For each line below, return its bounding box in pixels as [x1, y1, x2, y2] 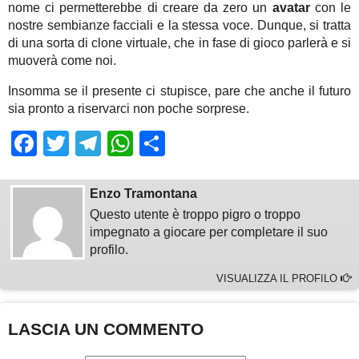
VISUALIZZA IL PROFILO [216, 272, 341, 284]
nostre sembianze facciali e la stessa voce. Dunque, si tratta [8, 18, 351, 33]
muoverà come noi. [8, 54, 116, 68]
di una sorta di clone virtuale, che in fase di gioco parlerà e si [8, 36, 351, 50]
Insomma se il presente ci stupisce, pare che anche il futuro [8, 84, 351, 99]
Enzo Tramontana [90, 186, 198, 200]
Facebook [37, 129, 151, 159]
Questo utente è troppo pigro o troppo [90, 208, 301, 222]
